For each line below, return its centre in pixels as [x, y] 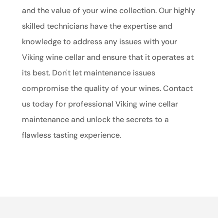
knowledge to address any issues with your [99, 42]
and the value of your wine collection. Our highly [108, 11]
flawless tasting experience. [71, 135]
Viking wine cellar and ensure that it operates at [108, 57]
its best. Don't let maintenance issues [88, 73]
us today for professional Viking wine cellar [100, 104]
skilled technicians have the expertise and [97, 26]
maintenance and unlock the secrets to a [95, 120]
